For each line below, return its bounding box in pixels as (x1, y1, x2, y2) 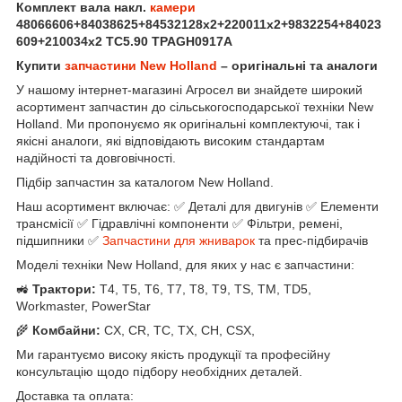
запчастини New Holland (65, 57, 217, 73)
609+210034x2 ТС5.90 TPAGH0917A (16, 33, 236, 48)
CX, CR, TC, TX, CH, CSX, (104, 322, 255, 337)
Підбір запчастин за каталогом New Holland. (16, 174, 274, 189)
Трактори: (32, 281, 96, 296)
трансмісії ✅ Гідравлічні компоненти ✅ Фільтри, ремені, (16, 215, 343, 231)
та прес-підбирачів (255, 232, 368, 248)
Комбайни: (29, 322, 104, 337)
